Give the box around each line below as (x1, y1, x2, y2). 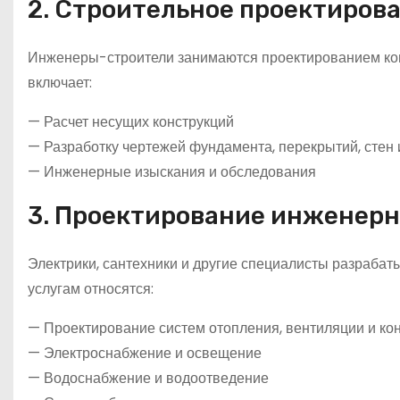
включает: (28, 71, 92, 93)
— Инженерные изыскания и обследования (28, 161, 316, 182)
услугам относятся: (28, 278, 154, 299)
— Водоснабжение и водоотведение (28, 367, 269, 388)
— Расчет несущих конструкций (28, 111, 234, 132)
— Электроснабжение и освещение (28, 342, 262, 363)
